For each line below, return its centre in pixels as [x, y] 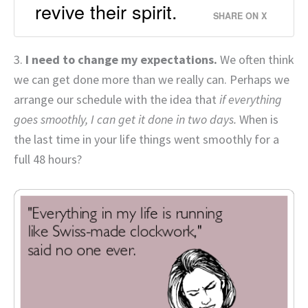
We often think [256, 60]
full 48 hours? [48, 159]
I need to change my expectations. [121, 60]
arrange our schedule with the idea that [117, 100]
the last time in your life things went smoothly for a [146, 140]
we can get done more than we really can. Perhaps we [152, 80]
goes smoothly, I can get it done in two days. [126, 120]
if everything [251, 100]
